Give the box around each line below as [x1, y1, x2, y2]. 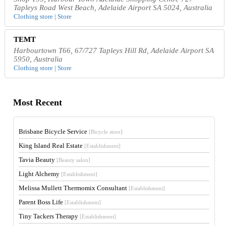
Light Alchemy [19, 170, 62, 178]
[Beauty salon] [56, 157, 91, 163]
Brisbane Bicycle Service [19, 128, 89, 136]
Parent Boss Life [19, 198, 65, 206]
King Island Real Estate [19, 142, 85, 150]
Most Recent [13, 97, 63, 107]
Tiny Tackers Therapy [19, 212, 80, 220]
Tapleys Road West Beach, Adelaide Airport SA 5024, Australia [14, 4, 213, 12]
